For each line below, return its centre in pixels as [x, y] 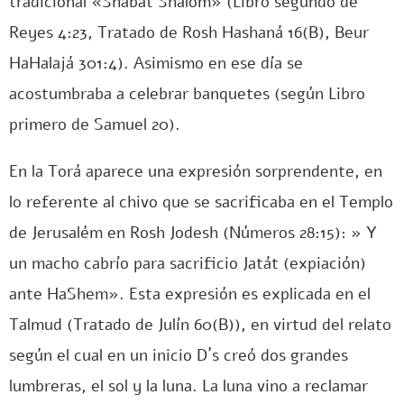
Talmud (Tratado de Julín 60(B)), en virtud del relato [200, 325]
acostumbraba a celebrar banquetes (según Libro [187, 94]
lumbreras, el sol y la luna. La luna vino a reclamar [188, 386]
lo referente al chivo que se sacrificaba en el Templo [201, 202]
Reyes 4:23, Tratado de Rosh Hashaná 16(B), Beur [189, 32]
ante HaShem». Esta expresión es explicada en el [190, 294]
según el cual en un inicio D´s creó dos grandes [179, 355]
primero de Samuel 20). [95, 124]
